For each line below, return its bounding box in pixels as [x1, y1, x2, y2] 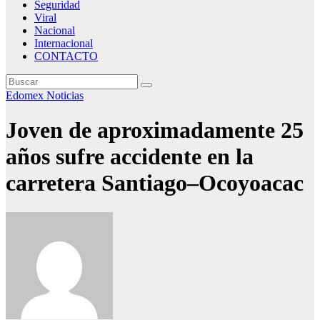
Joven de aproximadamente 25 [6, 117, 304, 144]
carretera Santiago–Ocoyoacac [6, 170, 304, 196]
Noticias [46, 89, 84, 101]
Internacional [34, 37, 93, 49]
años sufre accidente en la [6, 144, 254, 170]
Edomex [6, 89, 46, 101]
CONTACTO [34, 50, 98, 62]
